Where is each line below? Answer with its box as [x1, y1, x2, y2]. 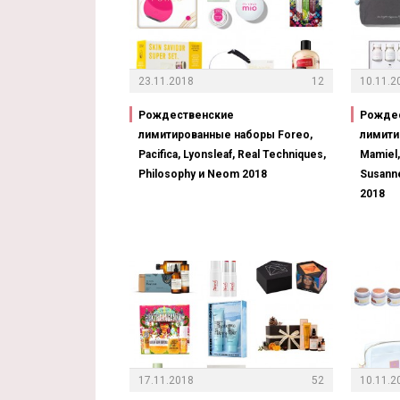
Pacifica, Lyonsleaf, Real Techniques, [138, 148, 326, 162]
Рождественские [138, 109, 234, 122]
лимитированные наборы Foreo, [138, 129, 312, 142]
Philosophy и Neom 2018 [138, 168, 267, 181]
